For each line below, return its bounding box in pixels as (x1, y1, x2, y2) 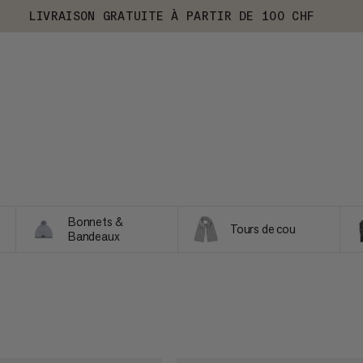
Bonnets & (67, 214, 123, 229)
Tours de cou (229, 221, 297, 237)
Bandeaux (67, 228, 120, 244)
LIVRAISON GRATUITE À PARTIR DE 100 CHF (28, 8, 315, 23)
